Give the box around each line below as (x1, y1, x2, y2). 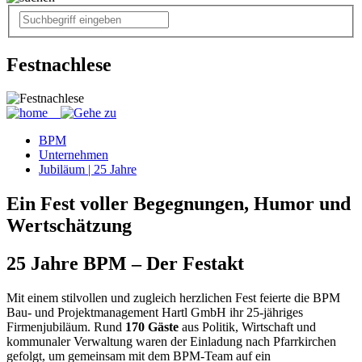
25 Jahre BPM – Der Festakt (6, 253, 244, 275)
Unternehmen (39, 148, 108, 162)
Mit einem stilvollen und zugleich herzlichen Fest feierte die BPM (6, 291, 340, 305)
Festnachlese (6, 53, 112, 75)
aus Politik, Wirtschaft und (182, 320, 316, 335)
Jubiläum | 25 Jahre (39, 162, 137, 177)
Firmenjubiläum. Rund (6, 320, 125, 335)
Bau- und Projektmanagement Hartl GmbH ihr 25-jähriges (6, 305, 303, 320)
